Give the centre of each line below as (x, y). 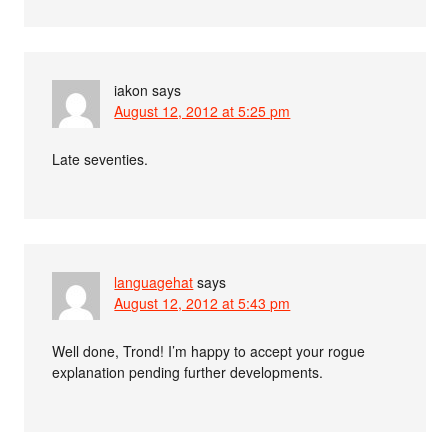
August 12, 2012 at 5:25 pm (202, 111)
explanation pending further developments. (188, 372)
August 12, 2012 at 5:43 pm (202, 303)
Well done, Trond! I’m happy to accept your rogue (209, 351)
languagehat (154, 282)
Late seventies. (100, 159)
